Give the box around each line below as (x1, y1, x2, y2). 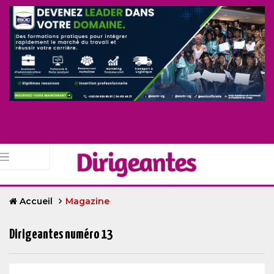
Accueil (17, 196, 55, 207)
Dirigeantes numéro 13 (9, 228, 113, 242)
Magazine (65, 196, 109, 207)
